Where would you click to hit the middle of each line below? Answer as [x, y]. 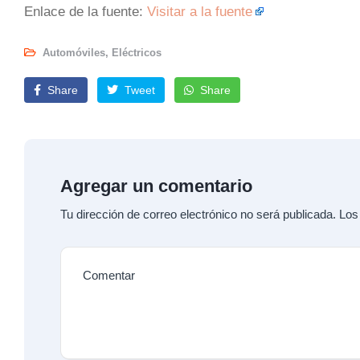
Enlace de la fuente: [86, 11]
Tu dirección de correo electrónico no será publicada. [198, 214]
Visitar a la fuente [200, 11]
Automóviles [74, 52]
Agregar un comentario [156, 186]
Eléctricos [137, 52]
